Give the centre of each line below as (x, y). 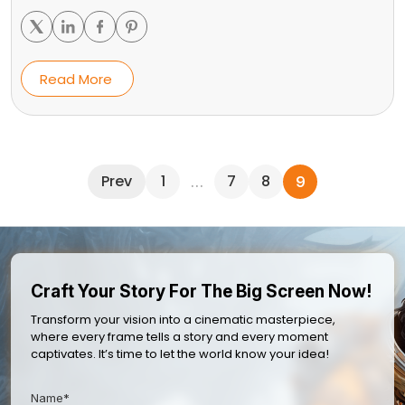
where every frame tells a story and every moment (179, 336)
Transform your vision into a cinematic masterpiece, (183, 319)
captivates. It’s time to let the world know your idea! (180, 353)
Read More (76, 79)
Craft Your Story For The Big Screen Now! (201, 291)
